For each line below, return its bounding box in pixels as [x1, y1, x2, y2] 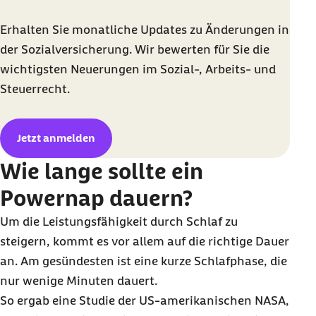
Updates [140, 23, 187, 37]
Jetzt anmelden [17, 131, 95, 145]
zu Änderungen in [187, 23, 289, 37]
